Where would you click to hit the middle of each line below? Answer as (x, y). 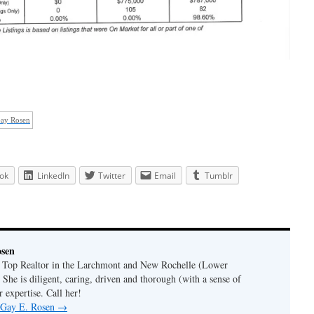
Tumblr (219, 175)
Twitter (112, 175)
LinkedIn (53, 175)
